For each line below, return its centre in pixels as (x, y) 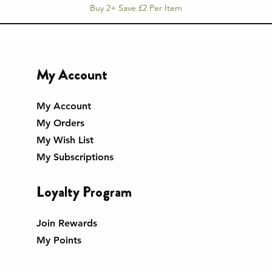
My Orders (60, 123)
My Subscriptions (75, 157)
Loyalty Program (84, 192)
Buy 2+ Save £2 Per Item (136, 8)
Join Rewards (66, 223)
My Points (59, 240)
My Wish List (65, 140)
